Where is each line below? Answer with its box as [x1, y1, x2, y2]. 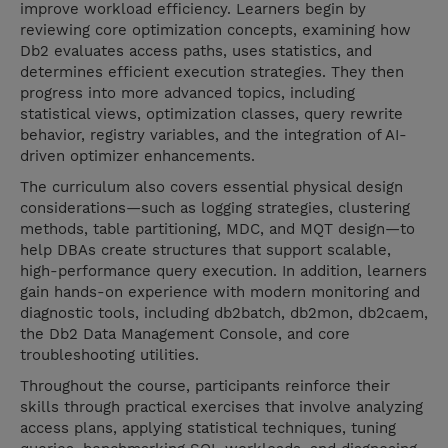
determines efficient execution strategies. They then [20, 63, 404, 82]
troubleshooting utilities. [20, 346, 199, 365]
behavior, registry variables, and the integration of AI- [20, 126, 407, 145]
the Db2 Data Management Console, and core [20, 325, 350, 344]
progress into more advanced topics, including [20, 84, 355, 103]
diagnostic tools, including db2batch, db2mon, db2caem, [20, 304, 428, 323]
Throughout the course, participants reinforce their [20, 377, 390, 396]
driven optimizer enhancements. [20, 147, 255, 166]
